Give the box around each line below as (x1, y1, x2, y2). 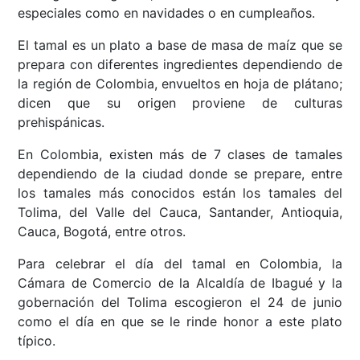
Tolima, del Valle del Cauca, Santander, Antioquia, (18, 204, 342, 221)
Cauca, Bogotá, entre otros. (18, 223, 186, 240)
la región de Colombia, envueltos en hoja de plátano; (18, 76, 342, 92)
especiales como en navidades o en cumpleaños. (18, 5, 316, 22)
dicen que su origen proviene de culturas (18, 95, 342, 112)
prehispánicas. (18, 114, 105, 131)
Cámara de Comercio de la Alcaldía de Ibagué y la (18, 275, 342, 292)
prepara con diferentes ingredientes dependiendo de (18, 56, 342, 73)
